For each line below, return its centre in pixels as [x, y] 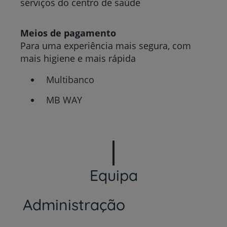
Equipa [113, 175]
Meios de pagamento [68, 33]
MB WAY [64, 100]
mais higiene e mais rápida [78, 58]
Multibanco [70, 80]
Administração [74, 204]
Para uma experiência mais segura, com [106, 46]
